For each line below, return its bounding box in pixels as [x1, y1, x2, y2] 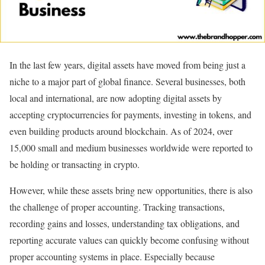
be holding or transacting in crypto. [9, 158, 140, 170]
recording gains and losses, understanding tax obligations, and [9, 217, 240, 230]
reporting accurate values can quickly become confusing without [9, 234, 249, 246]
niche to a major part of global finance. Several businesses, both [9, 75, 245, 88]
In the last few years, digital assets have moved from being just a [9, 59, 245, 71]
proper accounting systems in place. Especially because [9, 250, 215, 263]
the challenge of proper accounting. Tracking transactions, [9, 201, 225, 213]
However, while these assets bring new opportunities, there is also [9, 184, 253, 196]
